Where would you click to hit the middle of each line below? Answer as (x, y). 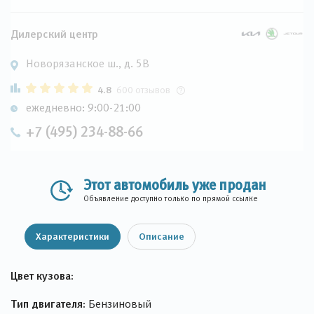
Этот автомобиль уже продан (175, 185)
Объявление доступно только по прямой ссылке (171, 198)
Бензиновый (118, 304)
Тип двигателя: (48, 303)
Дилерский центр (54, 33)
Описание (162, 236)
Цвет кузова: (42, 275)
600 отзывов (143, 90)
